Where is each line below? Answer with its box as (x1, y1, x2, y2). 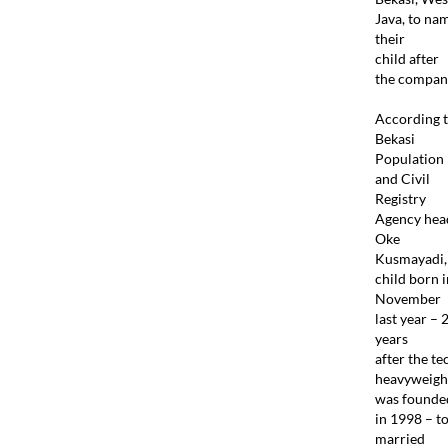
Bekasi (374, 129, 415, 147)
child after (374, 49, 439, 67)
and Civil (374, 169, 430, 187)
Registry (374, 189, 426, 207)
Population (374, 149, 444, 167)
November (374, 289, 441, 307)
